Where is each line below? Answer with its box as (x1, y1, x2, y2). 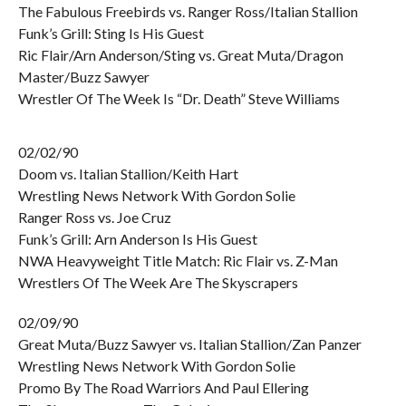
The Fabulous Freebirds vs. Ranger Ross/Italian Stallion (17, 3, 358, 20)
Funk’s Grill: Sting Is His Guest (17, 24, 204, 42)
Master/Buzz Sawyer (17, 68, 150, 85)
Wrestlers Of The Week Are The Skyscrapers (17, 274, 298, 291)
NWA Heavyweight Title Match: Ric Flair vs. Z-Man (17, 252, 338, 269)
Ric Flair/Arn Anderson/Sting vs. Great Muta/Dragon (17, 46, 343, 63)
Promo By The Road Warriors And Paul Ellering (17, 379, 309, 396)
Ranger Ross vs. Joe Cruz (17, 208, 171, 226)
